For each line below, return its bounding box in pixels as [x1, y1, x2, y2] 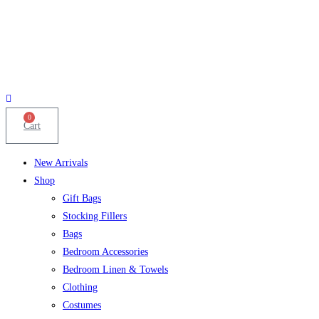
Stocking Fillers [63, 210, 127, 221]
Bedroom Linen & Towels [63, 263, 168, 275]
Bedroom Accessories [63, 246, 148, 257]
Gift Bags [63, 192, 101, 204]
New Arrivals [34, 157, 88, 168]
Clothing [63, 281, 98, 293]
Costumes [63, 299, 101, 310]
